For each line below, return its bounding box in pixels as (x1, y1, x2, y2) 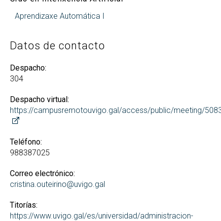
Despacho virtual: (10, 95, 69, 104)
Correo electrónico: (10, 169, 75, 178)
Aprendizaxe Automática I (15, 11, 105, 21)
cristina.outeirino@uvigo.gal (10, 180, 105, 189)
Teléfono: (10, 137, 42, 147)
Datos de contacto (10, 39, 105, 52)
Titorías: (10, 200, 37, 210)
